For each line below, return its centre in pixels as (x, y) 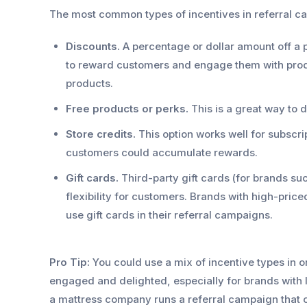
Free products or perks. (127, 109)
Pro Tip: (70, 262)
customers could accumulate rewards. (163, 153)
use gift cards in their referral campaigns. (171, 215)
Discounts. (93, 47)
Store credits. (101, 134)
